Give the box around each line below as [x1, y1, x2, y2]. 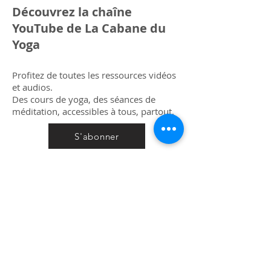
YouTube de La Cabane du [12, 20, 166, 36]
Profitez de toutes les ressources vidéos [12, 69, 176, 81]
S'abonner [74, 130, 119, 142]
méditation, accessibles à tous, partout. [12, 105, 174, 117]
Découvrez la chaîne [12, 4, 132, 20]
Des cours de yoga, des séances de [12, 93, 155, 105]
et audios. [12, 81, 53, 93]
